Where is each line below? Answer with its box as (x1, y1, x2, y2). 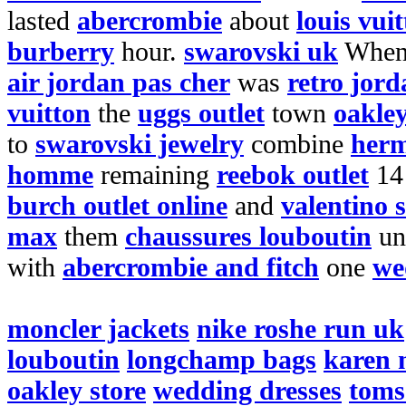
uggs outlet (138, 98, 265, 128)
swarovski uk (184, 36, 338, 66)
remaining (93, 159, 217, 189)
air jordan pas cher (7, 67, 230, 97)
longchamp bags (127, 344, 316, 374)
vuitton (7, 98, 91, 128)
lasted (7, 5, 77, 35)
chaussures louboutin (125, 221, 372, 251)
